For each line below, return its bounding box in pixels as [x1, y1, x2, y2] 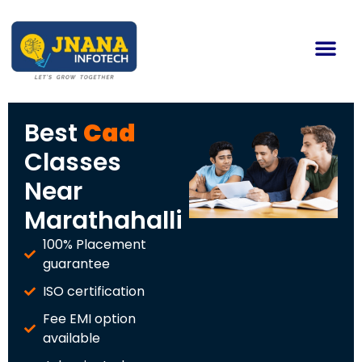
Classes [24, 145, 121, 180]
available [42, 329, 100, 348]
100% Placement [42, 235, 146, 255]
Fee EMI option [42, 309, 136, 329]
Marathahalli [24, 204, 183, 238]
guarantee [42, 255, 110, 274]
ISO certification [42, 282, 145, 301]
